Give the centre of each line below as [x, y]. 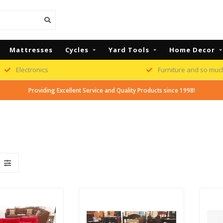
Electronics [31, 70]
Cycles [77, 50]
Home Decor [192, 50]
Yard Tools [129, 50]
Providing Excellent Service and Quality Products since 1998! [111, 90]
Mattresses [31, 50]
